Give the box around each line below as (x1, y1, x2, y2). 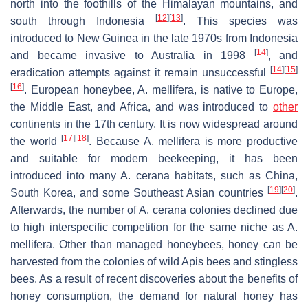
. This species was (183, 14, 298, 27)
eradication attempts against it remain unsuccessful (10, 66, 270, 78)
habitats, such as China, (169, 169, 298, 181)
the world (10, 135, 62, 147)
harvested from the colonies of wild (10, 255, 181, 267)
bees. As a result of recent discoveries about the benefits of (10, 272, 298, 285)
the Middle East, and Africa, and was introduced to (10, 100, 273, 113)
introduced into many (10, 169, 121, 181)
